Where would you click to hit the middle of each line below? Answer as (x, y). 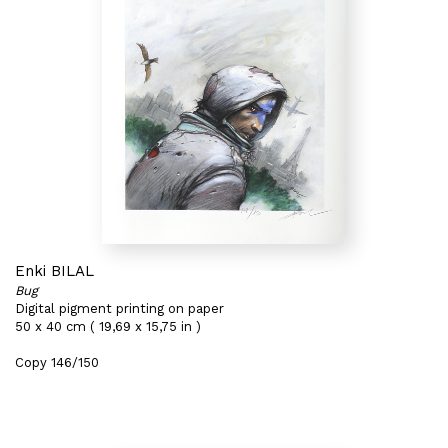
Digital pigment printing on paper (119, 308)
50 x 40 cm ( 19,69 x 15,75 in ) (108, 326)
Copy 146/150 (57, 362)
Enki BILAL (54, 271)
